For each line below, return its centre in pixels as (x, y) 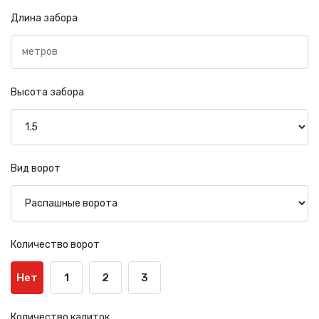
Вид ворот (36, 168)
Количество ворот (55, 244)
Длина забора (44, 18)
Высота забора (47, 92)
